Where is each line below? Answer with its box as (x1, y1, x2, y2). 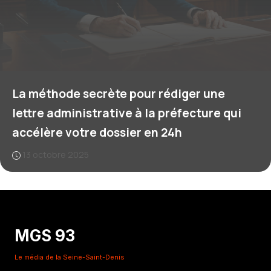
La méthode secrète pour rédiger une (12, 86, 225, 102)
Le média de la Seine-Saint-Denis (15, 253, 125, 262)
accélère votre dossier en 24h (12, 125, 182, 140)
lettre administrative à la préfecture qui (12, 105, 241, 121)
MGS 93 (15, 226, 75, 246)
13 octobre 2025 (22, 149, 89, 160)
